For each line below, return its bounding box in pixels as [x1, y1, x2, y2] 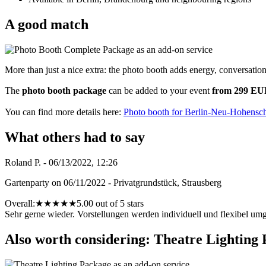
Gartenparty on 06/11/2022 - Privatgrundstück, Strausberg [5, 178, 221, 188]
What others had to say [5, 129, 145, 145]
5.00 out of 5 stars [77, 198, 144, 208]
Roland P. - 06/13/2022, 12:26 [5, 157, 118, 167]
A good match [5, 17, 88, 33]
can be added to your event [106, 85, 212, 96]
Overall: [5, 198, 35, 208]
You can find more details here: [5, 107, 123, 118]
